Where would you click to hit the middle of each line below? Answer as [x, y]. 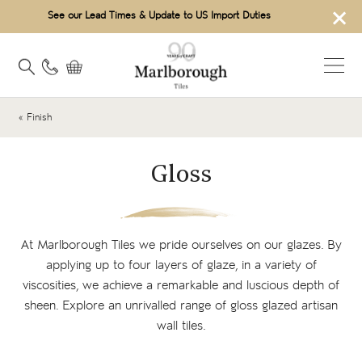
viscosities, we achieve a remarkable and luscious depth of [181, 286]
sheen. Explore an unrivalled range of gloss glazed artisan [181, 306]
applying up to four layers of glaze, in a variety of [181, 265]
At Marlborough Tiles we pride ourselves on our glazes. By [181, 245]
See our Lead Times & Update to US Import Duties [159, 16]
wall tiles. [181, 326]
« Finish [35, 118]
